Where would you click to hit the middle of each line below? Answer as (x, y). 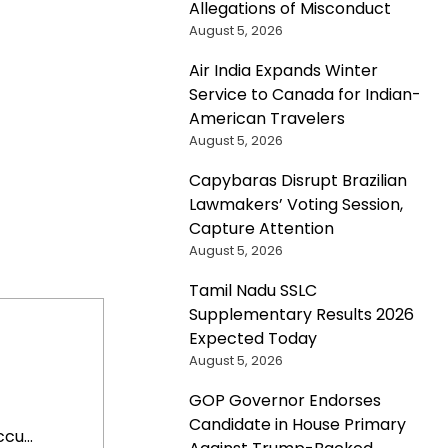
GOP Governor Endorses (284, 401)
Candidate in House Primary (297, 425)
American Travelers (266, 119)
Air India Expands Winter (283, 71)
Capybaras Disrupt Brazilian (297, 181)
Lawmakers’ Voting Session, (295, 205)
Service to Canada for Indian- (304, 95)
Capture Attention (261, 229)
